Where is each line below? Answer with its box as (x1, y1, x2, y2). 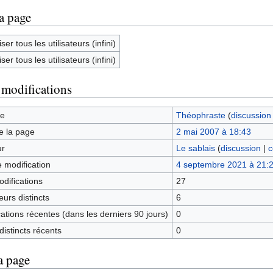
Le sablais (175, 143, 215, 153)
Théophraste (175, 110, 225, 120)
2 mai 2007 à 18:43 (175, 126, 251, 136)
